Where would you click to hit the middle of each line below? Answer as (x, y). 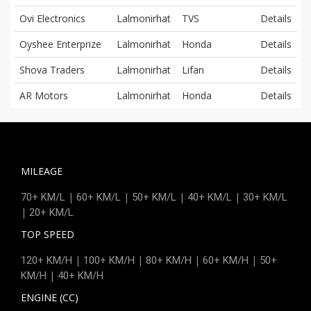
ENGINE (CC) (50, 297)
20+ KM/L (51, 212)
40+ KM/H (81, 275)
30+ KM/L (265, 197)
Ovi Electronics (52, 18)
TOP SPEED (48, 234)
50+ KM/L (154, 197)
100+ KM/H (109, 260)
